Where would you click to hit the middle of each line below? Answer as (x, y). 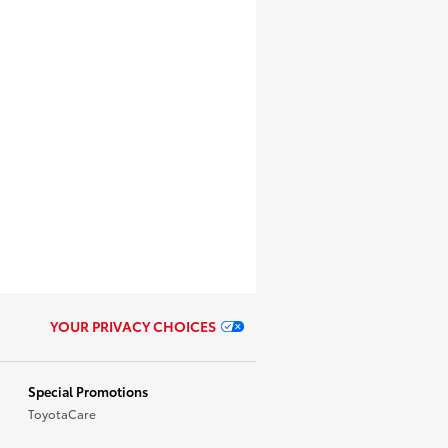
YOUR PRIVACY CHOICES (133, 325)
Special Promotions (88, 391)
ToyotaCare (62, 413)
